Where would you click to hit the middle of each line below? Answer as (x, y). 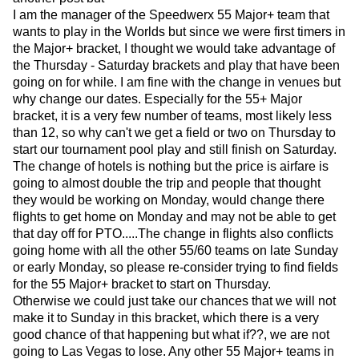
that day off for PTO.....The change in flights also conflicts (173, 234)
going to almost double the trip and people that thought (167, 184)
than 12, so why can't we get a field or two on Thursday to (174, 133)
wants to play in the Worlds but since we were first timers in (179, 32)
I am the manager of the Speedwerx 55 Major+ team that (171, 15)
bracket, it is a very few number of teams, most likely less (172, 116)
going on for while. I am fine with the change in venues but (177, 83)
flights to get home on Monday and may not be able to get (174, 217)
